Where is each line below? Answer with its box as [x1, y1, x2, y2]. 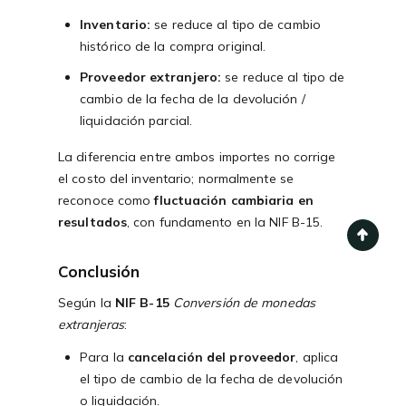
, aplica [295, 349, 339, 366]
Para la [80, 349, 128, 366]
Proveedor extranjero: [80, 69, 222, 86]
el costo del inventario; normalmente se [58, 170, 294, 188]
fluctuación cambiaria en [154, 192, 314, 209]
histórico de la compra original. [80, 38, 266, 55]
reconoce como [58, 192, 155, 209]
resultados [58, 214, 127, 231]
